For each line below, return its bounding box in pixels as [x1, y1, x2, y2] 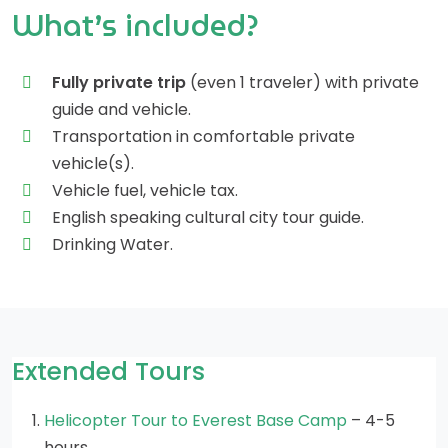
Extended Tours [12, 354, 205, 389]
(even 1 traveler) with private [190, 71, 419, 94]
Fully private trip [52, 71, 190, 94]
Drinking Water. [52, 233, 173, 256]
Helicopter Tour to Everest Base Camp [44, 409, 347, 432]
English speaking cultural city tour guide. [52, 206, 364, 229]
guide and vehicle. [52, 98, 191, 121]
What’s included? [12, 2, 258, 49]
